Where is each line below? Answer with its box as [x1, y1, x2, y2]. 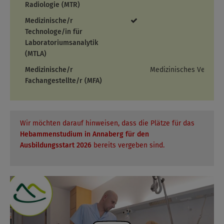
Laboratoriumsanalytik [25, 38, 98, 47]
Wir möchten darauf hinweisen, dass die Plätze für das [20, 119, 194, 128]
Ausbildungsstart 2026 [20, 141, 93, 150]
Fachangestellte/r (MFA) [25, 76, 102, 85]
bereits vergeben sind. [93, 141, 164, 150]
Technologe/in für [25, 27, 82, 36]
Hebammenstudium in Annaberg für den [20, 130, 149, 139]
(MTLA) [25, 49, 46, 58]
